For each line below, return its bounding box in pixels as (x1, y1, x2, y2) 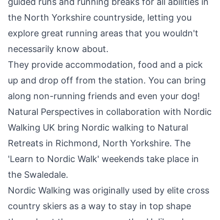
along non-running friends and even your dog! (8, 91, 200, 102)
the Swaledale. (8, 169, 68, 180)
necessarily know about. (8, 44, 111, 55)
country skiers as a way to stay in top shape (8, 201, 191, 212)
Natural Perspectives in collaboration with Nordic (8, 107, 212, 117)
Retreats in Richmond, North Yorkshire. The (8, 138, 191, 149)
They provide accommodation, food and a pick (8, 59, 203, 70)
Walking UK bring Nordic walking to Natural (8, 122, 188, 133)
